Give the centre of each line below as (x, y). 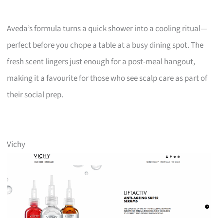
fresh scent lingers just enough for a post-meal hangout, (101, 62)
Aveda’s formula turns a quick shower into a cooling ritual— (107, 28)
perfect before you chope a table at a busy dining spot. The (105, 45)
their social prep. (35, 95)
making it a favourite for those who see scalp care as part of (107, 78)
